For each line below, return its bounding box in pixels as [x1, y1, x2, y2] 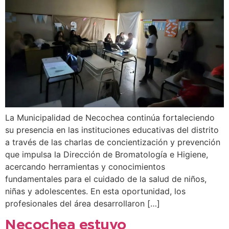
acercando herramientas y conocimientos [5, 162, 165, 172]
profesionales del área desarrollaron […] [5, 198, 160, 209]
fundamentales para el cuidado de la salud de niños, [5, 174, 207, 185]
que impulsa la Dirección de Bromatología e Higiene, [5, 149, 208, 160]
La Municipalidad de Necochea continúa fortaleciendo [5, 112, 215, 123]
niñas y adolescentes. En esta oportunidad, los [5, 186, 186, 197]
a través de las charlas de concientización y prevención [5, 137, 220, 148]
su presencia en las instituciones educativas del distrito [5, 125, 219, 135]
